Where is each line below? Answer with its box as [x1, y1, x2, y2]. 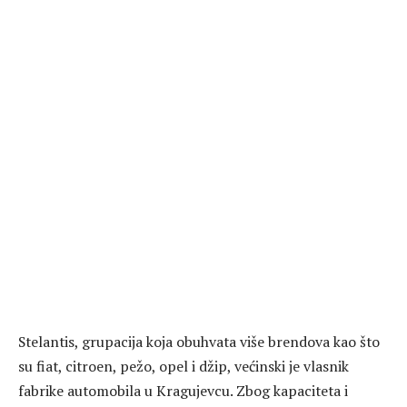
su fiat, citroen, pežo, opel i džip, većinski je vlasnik [18, 355, 349, 376]
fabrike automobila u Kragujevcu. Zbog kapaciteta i [18, 380, 348, 401]
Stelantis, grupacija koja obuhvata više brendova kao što [18, 331, 380, 352]
